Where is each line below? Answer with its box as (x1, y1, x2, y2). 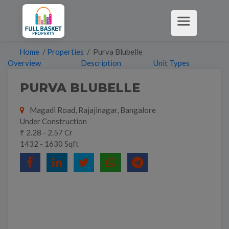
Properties (47, 47, 85, 56)
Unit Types (153, 58, 190, 67)
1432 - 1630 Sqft (19, 139, 79, 148)
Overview (8, 58, 41, 67)
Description (80, 58, 121, 67)
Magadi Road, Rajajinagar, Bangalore (28, 105, 156, 114)
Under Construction (19, 116, 87, 126)
